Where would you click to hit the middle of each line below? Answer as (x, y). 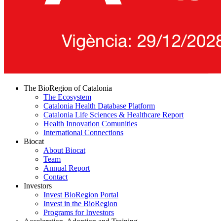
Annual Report (67, 168)
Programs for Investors (79, 213)
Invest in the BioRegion (80, 204)
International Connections (83, 133)
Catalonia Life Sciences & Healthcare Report (113, 115)
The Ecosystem (67, 97)
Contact (55, 177)
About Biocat (64, 150)
